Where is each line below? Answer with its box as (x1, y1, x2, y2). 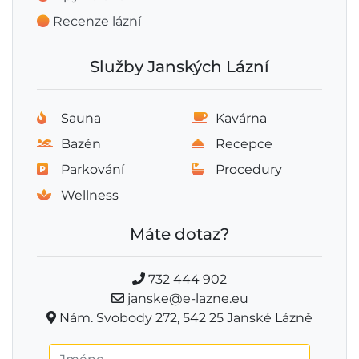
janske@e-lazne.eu (123, 291, 248, 306)
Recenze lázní (53, 14, 141, 29)
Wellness (61, 188, 119, 203)
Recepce (216, 136, 272, 151)
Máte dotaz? (130, 224, 229, 244)
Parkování (61, 162, 124, 177)
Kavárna (216, 111, 267, 126)
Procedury (216, 162, 282, 177)
